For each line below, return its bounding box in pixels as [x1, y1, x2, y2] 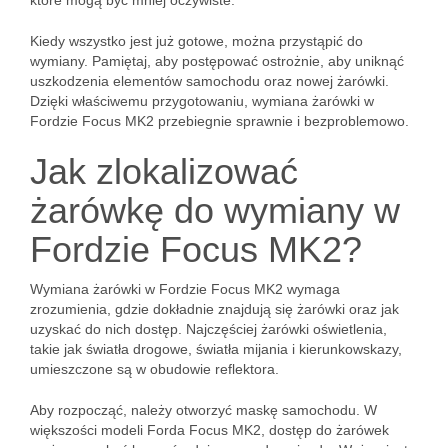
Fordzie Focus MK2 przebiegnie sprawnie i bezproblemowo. [30, 113, 409, 129]
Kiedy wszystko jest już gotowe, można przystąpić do [30, 33, 363, 49]
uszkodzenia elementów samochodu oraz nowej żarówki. [30, 73, 389, 89]
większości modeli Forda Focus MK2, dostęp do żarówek [30, 422, 389, 438]
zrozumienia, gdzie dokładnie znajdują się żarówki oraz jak [30, 301, 399, 317]
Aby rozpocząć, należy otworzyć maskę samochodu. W [30, 402, 377, 418]
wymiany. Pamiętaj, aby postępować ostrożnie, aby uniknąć [30, 53, 404, 69]
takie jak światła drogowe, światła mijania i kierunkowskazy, [30, 341, 402, 357]
